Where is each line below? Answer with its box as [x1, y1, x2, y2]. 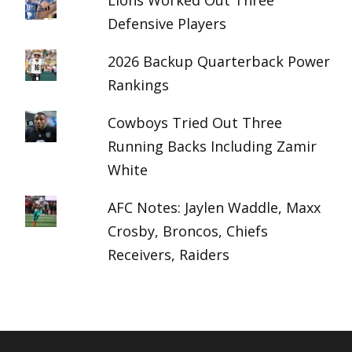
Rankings [108, 75, 170, 94]
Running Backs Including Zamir [108, 137, 317, 156]
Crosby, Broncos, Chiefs [108, 222, 269, 240]
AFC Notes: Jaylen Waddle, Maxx [108, 198, 321, 217]
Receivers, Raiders [108, 245, 230, 264]
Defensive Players [108, 14, 227, 33]
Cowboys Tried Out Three [108, 113, 283, 132]
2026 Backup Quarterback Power [108, 52, 331, 71]
